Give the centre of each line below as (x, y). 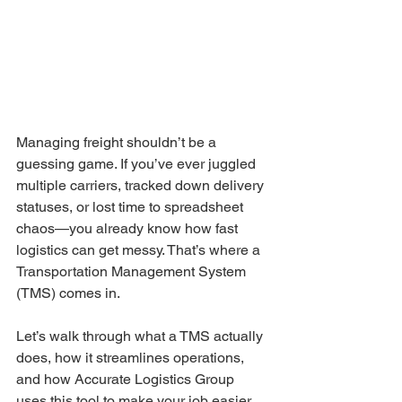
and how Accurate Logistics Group (127, 379)
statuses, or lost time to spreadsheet (131, 206)
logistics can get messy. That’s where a (140, 249)
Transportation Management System (133, 271)
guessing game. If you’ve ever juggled (138, 163)
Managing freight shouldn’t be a (118, 142)
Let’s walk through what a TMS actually (141, 336)
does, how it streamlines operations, (132, 357)
